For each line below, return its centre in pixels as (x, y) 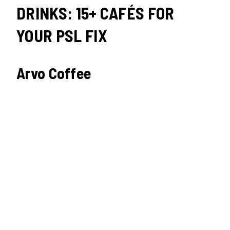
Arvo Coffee (54, 73)
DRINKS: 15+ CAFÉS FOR (95, 13)
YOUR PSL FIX (62, 36)
